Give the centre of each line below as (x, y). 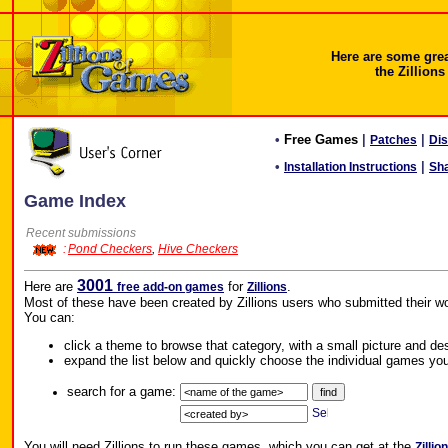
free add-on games (170, 287)
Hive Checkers (198, 249)
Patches (393, 140)
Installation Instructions (350, 167)
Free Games (321, 139)
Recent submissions (81, 233)
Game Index (75, 201)
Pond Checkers (110, 249)
